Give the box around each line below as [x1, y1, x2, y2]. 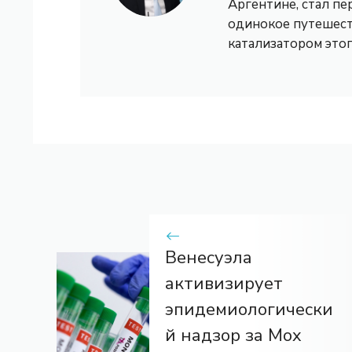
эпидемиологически [165, 298, 333, 322]
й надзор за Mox [165, 324, 302, 348]
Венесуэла [165, 246, 252, 270]
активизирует [165, 272, 283, 296]
